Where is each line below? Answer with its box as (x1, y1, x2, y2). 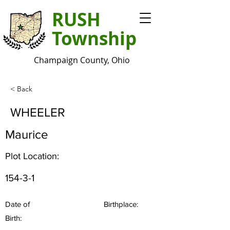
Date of (5, 200, 30, 208)
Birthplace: (104, 200, 138, 208)
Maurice (5, 127, 48, 141)
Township (52, 26, 137, 51)
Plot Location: (5, 151, 59, 161)
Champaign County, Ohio (34, 54, 130, 66)
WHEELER (10, 105, 65, 119)
